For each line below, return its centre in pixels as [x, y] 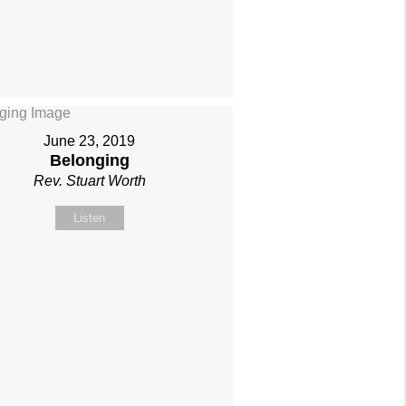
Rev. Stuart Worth [89, 181]
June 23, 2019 [90, 141]
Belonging [89, 161]
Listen [90, 218]
